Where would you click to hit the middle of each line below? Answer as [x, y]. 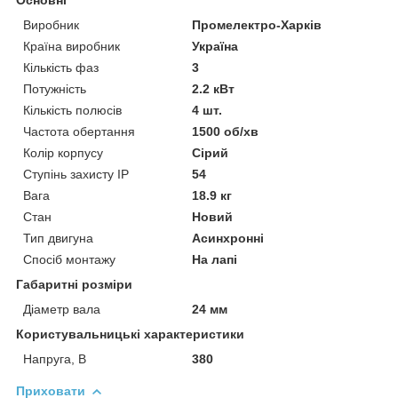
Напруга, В [55, 358]
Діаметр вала [62, 309]
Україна [215, 46]
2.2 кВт [214, 88]
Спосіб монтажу [69, 259]
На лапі [215, 259]
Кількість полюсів [72, 110]
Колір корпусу [63, 152]
